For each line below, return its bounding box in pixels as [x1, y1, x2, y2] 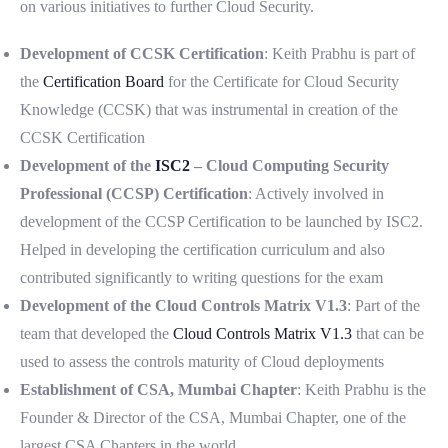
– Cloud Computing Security [190, 157, 389, 175]
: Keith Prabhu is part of [264, 45, 415, 63]
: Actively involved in [248, 185, 384, 203]
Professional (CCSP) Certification [20, 185, 248, 203]
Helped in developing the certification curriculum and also [20, 241, 385, 259]
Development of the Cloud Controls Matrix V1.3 [20, 297, 347, 315]
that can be [352, 325, 424, 343]
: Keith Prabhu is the [297, 381, 426, 399]
